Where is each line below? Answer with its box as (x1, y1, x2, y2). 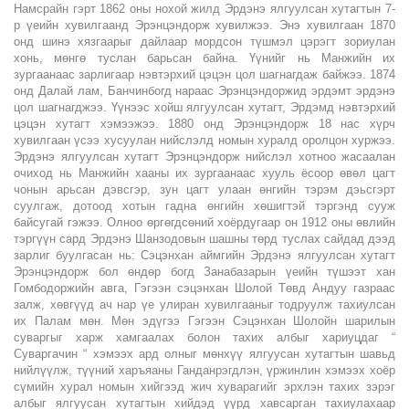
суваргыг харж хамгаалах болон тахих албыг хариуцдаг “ (14, 330, 395, 344)
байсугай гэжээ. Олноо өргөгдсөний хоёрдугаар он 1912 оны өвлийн (14, 215, 395, 229)
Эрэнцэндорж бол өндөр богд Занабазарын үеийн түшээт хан (14, 264, 395, 278)
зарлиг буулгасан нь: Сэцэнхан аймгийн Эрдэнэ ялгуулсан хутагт (14, 247, 395, 262)
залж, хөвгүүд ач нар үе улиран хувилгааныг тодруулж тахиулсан (14, 297, 395, 311)
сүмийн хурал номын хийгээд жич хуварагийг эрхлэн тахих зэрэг (14, 379, 395, 393)
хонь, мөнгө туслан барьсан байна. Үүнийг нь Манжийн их (14, 50, 395, 65)
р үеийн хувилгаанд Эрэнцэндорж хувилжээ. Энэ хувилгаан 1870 (14, 17, 395, 32)
